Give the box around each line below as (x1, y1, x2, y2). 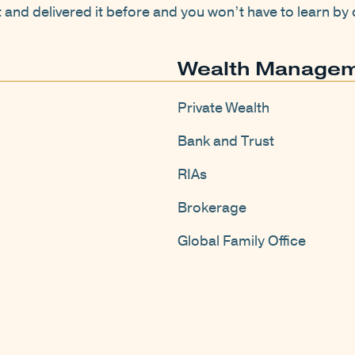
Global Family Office (177, 231, 306, 251)
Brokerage (177, 198, 246, 218)
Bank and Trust (177, 132, 274, 151)
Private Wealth (177, 98, 269, 118)
